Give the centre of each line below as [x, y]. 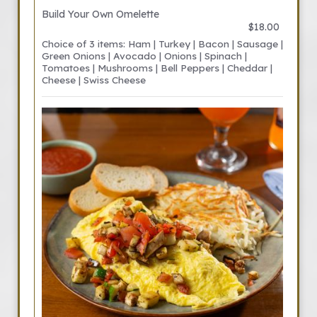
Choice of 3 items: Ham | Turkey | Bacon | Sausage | [162, 44]
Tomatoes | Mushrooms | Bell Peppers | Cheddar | [157, 68]
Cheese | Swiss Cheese [94, 80]
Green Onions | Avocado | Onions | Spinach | [144, 56]
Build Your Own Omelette [100, 14]
